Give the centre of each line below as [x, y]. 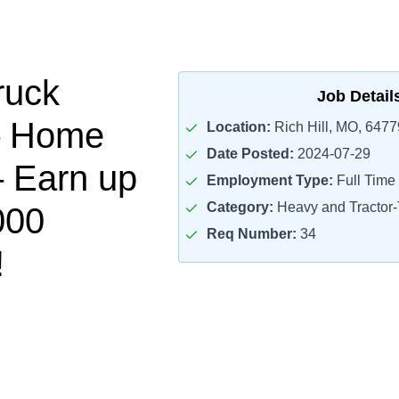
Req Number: [251, 234]
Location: [238, 127]
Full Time [364, 180]
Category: [240, 207]
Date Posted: [250, 154]
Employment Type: [269, 180]
